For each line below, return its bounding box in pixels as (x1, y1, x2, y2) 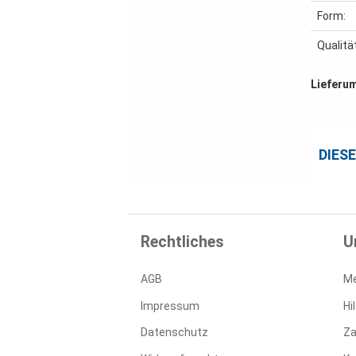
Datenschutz (141, 325, 208, 339)
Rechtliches (141, 233, 224, 252)
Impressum (141, 299, 199, 312)
